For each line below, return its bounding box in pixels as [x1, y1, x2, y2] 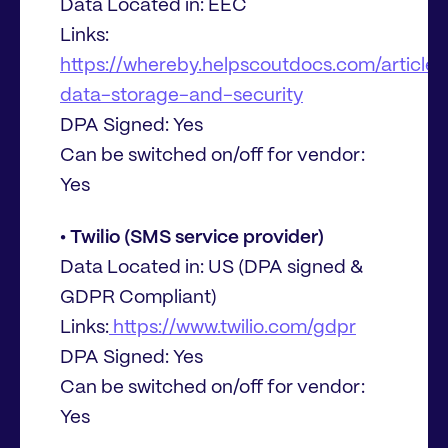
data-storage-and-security [60, 86, 303, 105]
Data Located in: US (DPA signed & [60, 259, 363, 278]
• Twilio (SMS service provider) [60, 229, 324, 248]
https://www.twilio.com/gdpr [109, 319, 356, 338]
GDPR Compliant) [60, 289, 217, 308]
